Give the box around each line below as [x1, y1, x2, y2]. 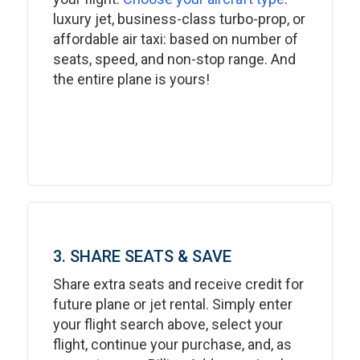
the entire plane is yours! [53, 71, 210, 88]
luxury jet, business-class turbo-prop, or [53, 10, 305, 27]
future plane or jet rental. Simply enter [53, 296, 292, 313]
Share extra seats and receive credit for [53, 276, 304, 292]
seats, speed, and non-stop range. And [53, 51, 296, 67]
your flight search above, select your [53, 316, 283, 333]
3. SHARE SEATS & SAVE [53, 247, 231, 266]
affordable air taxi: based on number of [53, 31, 298, 47]
